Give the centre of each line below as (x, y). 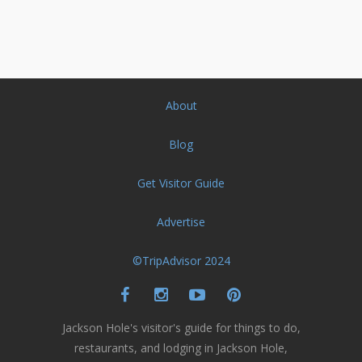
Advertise (181, 222)
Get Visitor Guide (181, 183)
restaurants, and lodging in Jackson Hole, (181, 348)
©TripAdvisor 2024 (181, 261)
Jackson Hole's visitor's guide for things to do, (181, 328)
